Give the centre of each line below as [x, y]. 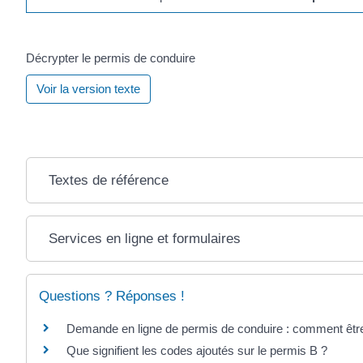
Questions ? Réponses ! [112, 297]
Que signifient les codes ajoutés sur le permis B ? [197, 351]
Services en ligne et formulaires [145, 239]
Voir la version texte [88, 89]
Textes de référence [109, 181]
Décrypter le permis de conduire [111, 58]
